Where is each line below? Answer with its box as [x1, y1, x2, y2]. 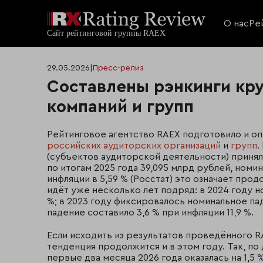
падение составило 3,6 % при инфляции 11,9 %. [47, 208, 254, 217]
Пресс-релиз [93, 64, 144, 72]
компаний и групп [47, 99, 194, 116]
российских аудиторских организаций [47, 141, 221, 150]
